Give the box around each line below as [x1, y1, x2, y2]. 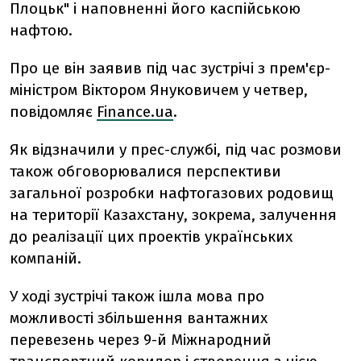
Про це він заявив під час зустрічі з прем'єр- [10, 59, 330, 77]
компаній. [10, 249, 81, 268]
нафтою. [10, 21, 73, 39]
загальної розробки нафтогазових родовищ [10, 184, 334, 202]
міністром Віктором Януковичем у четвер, [10, 81, 308, 99]
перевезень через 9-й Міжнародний [10, 330, 272, 349]
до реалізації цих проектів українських [10, 227, 293, 246]
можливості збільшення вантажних [10, 309, 268, 327]
